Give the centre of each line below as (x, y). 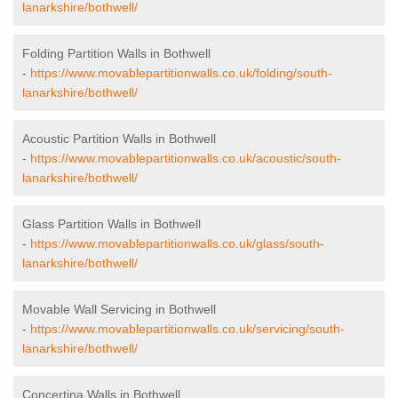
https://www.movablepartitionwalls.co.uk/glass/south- (177, 244)
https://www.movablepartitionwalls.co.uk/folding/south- (181, 73)
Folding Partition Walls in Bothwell (116, 54)
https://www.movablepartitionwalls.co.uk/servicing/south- (187, 329)
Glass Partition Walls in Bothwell (111, 224)
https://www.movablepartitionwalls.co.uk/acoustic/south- (186, 159)
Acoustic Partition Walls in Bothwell (119, 139)
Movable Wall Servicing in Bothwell (119, 310)
